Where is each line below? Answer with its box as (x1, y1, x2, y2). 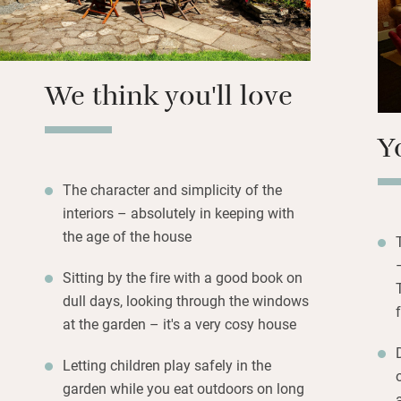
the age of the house (63, 226, 192, 245)
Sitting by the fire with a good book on (63, 267, 303, 286)
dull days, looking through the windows (63, 290, 309, 310)
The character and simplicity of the (63, 179, 282, 199)
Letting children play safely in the (63, 354, 271, 374)
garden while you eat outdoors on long (63, 378, 304, 397)
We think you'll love (45, 76, 293, 124)
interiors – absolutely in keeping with (63, 202, 294, 222)
